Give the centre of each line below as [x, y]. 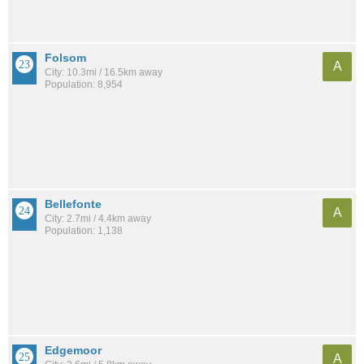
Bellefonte [73, 204]
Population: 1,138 [84, 231]
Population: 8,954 [84, 85]
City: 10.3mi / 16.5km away [104, 73]
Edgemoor [73, 351]
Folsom [65, 58]
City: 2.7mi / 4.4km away [98, 219]
